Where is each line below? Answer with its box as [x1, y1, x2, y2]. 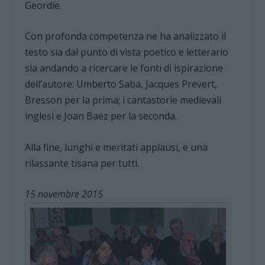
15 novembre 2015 [25, 188, 104, 201]
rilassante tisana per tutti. [25, 156, 140, 170]
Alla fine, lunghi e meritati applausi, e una [25, 140, 208, 154]
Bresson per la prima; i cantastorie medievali [25, 93, 222, 107]
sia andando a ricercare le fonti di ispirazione [25, 62, 226, 75]
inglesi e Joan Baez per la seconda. [25, 109, 177, 123]
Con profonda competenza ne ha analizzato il [25, 30, 227, 43]
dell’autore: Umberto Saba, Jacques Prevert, [25, 77, 218, 91]
